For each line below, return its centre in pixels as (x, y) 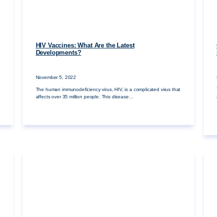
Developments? (58, 53)
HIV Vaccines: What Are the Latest (85, 46)
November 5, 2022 (56, 77)
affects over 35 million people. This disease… (85, 97)
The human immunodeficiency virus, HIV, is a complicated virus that (108, 89)
